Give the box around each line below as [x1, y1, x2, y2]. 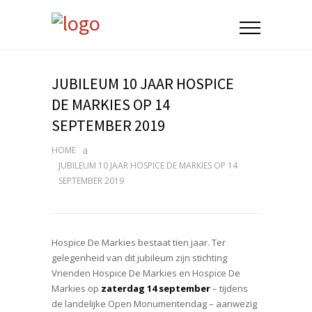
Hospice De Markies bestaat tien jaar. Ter [52, 236, 226, 249]
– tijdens [210, 282, 248, 295]
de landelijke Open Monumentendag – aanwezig [52, 297, 257, 310]
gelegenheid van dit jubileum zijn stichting [52, 251, 227, 264]
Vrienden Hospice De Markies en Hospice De [52, 267, 240, 279]
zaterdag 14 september [101, 282, 210, 295]
